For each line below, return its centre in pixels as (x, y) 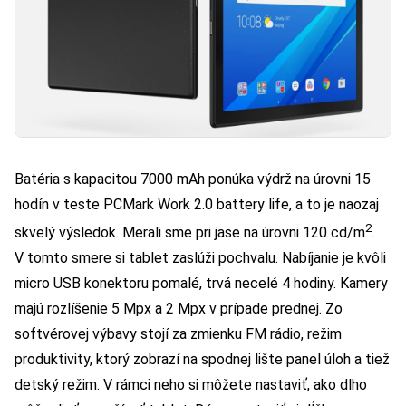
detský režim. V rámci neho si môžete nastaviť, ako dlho (191, 385)
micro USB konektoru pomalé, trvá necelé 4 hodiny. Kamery (201, 284)
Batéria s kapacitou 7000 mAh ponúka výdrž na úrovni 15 (193, 179)
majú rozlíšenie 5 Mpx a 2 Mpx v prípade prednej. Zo (179, 309)
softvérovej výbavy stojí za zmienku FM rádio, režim (178, 334)
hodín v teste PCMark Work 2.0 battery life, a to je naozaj (197, 205)
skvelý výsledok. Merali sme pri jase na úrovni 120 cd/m (190, 233)
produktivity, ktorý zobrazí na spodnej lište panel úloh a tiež (202, 360)
